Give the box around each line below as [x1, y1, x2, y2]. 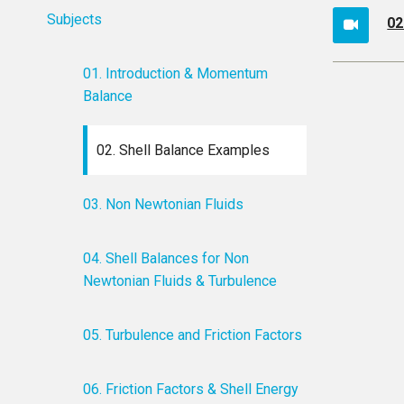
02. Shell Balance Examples [96, 142, 271, 159]
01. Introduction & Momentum [83, 65, 269, 82]
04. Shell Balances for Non [83, 250, 250, 267]
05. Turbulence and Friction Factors [83, 326, 303, 344]
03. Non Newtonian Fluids [83, 196, 244, 213]
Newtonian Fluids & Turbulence [83, 272, 278, 289]
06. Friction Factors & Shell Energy [83, 381, 299, 398]
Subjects [47, 11, 103, 28]
